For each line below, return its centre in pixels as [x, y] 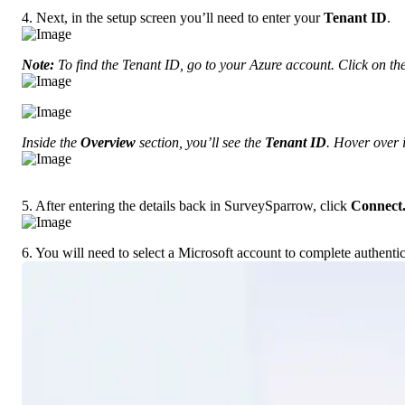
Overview [108, 142]
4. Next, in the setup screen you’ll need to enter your [173, 17]
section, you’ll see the [200, 142]
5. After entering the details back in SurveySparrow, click [186, 205]
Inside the [51, 142]
